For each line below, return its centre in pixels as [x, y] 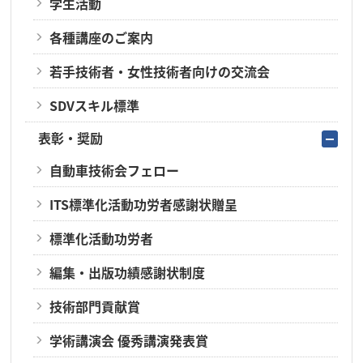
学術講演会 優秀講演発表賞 [129, 340]
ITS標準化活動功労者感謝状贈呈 [143, 204]
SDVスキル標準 [94, 105]
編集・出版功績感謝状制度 [127, 272]
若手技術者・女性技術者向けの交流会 [160, 71]
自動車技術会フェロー [114, 170]
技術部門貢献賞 [95, 306]
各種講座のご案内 [101, 37]
